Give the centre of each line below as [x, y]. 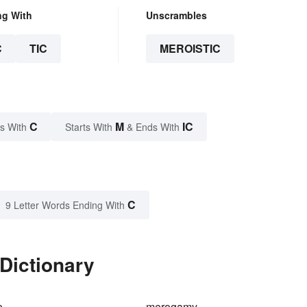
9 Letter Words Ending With [65, 205]
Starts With [90, 127]
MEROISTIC [190, 49]
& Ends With [153, 127]
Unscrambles [176, 15]
